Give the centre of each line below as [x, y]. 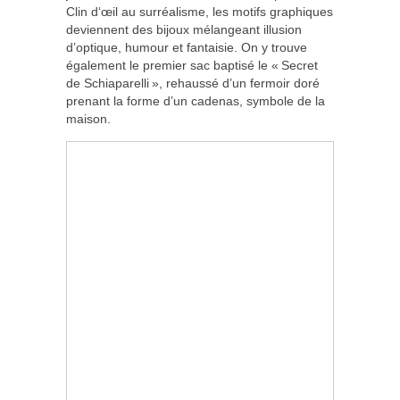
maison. [88, 118]
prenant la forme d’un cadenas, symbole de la [196, 100]
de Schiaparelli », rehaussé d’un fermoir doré [193, 83]
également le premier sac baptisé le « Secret [192, 65]
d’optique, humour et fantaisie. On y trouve [187, 47]
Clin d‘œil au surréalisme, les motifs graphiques [200, 11]
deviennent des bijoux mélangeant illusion [184, 29]
